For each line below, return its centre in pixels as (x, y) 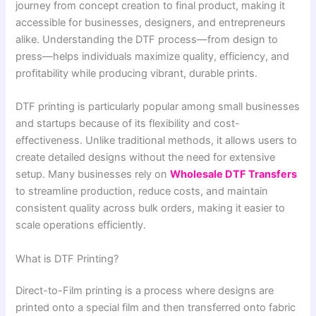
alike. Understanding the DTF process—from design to (147, 39)
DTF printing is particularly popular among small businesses (158, 107)
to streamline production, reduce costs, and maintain (142, 192)
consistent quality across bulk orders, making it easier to (151, 208)
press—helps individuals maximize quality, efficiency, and (153, 56)
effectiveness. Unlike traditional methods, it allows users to (157, 141)
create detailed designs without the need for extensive (146, 158)
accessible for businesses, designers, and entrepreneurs (151, 22)
